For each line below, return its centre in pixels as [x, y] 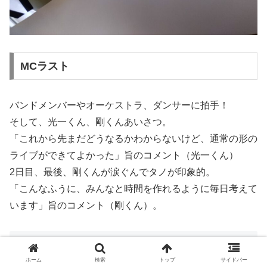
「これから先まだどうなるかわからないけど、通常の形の [133, 138]
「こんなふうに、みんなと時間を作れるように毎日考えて [133, 188]
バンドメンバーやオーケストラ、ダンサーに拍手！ [119, 105]
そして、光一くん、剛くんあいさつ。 [91, 122]
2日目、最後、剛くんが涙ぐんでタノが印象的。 [112, 172]
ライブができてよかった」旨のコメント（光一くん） [124, 155]
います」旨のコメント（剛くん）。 [86, 205]
